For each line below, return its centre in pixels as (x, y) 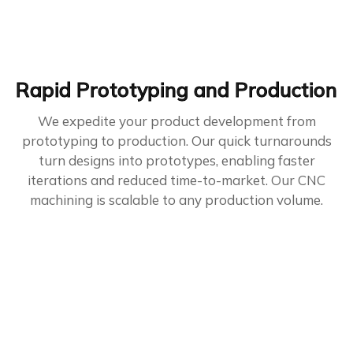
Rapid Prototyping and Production (176, 89)
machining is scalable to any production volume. (176, 199)
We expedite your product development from (176, 121)
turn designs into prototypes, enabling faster (176, 160)
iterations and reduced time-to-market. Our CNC (176, 180)
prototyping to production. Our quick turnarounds (176, 140)
